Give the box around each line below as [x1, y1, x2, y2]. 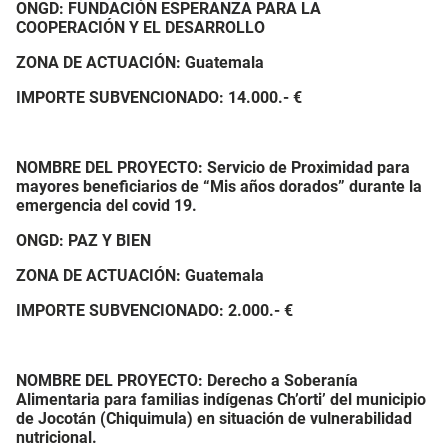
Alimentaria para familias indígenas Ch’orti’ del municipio [16, 390, 426, 409]
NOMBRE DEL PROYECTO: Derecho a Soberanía [16, 371, 358, 390]
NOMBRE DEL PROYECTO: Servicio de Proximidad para [16, 158, 410, 177]
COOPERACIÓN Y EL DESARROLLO [16, 18, 265, 37]
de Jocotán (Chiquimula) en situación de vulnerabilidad [16, 409, 412, 428]
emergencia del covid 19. [16, 196, 197, 215]
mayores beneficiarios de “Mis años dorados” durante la [16, 177, 422, 196]
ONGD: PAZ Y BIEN [16, 231, 151, 250]
